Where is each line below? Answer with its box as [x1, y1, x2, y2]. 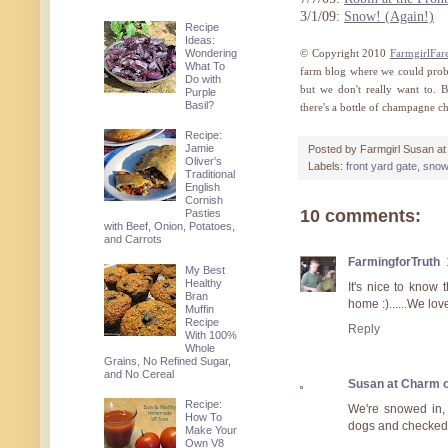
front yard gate [346, 160, 417, 173]
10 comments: [300, 206, 421, 227]
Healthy [185, 276, 223, 289]
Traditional [185, 168, 236, 181]
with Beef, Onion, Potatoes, [103, 220, 235, 233]
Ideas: [185, 33, 216, 46]
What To [185, 59, 226, 72]
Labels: [308, 160, 346, 173]
